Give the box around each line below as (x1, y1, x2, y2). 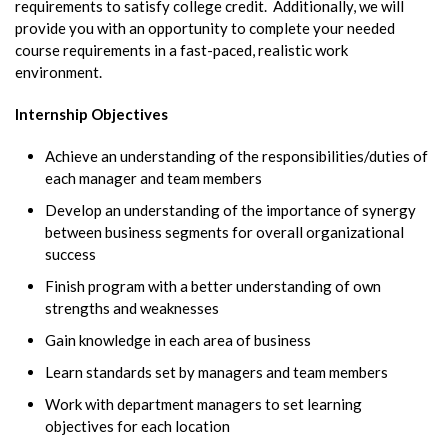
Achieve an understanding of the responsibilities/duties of (45, 146, 428, 165)
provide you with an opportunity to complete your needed (15, 18, 395, 37)
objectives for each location (45, 416, 230, 435)
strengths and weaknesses (45, 298, 219, 317)
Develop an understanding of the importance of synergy (45, 200, 416, 219)
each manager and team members (45, 168, 262, 187)
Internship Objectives (15, 104, 168, 123)
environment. (15, 62, 102, 81)
